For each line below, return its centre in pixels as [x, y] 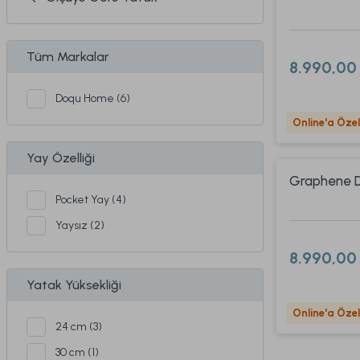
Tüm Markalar [68, 57]
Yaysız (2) [80, 225]
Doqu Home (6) [93, 98]
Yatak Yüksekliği [74, 285]
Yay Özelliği [61, 158]
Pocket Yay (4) [91, 200]
